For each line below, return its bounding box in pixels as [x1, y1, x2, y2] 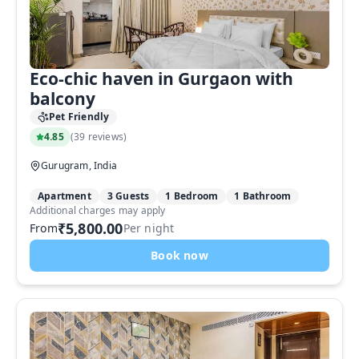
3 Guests [107, 189, 150, 203]
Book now [151, 248, 208, 263]
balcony [30, 87, 95, 110]
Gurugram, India [41, 159, 117, 172]
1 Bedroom [165, 189, 219, 203]
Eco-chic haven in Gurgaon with [30, 67, 293, 90]
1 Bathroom [234, 189, 292, 203]
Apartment [38, 189, 91, 203]
